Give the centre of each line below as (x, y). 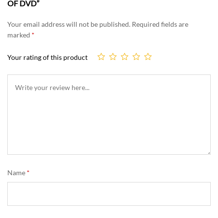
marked (19, 35)
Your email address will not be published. (69, 24)
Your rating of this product (47, 57)
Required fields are (160, 24)
